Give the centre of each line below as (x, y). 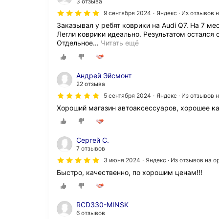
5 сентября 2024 (127, 95)
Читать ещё (120, 43)
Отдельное (75, 43)
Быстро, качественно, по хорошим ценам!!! (130, 172)
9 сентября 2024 (127, 13)
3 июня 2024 (122, 160)
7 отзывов (91, 148)
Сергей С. (93, 140)
